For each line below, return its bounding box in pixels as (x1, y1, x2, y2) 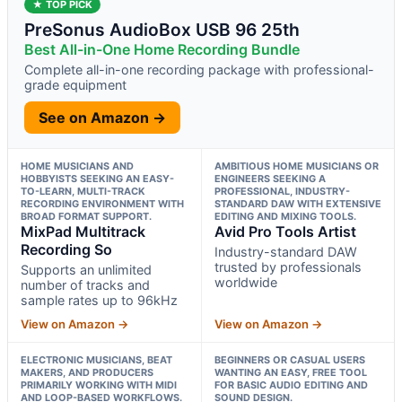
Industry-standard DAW (214, 243, 357, 259)
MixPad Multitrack (21, 222, 145, 240)
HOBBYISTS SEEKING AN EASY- (21, 171, 174, 185)
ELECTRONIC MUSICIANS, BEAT (21, 353, 172, 366)
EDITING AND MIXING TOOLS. (214, 209, 356, 223)
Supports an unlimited (21, 261, 152, 277)
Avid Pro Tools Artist (214, 222, 356, 240)
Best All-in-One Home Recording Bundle (24, 39, 300, 58)
